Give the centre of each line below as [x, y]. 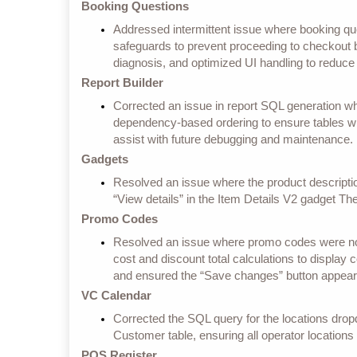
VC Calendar [118, 295]
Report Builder [124, 82]
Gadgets [106, 159]
